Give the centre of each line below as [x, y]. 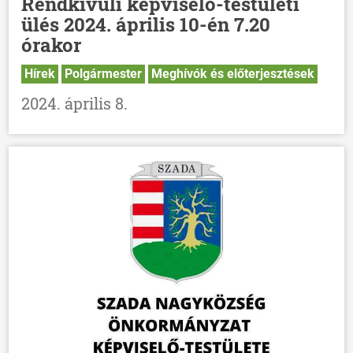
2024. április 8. [75, 104]
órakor [52, 45]
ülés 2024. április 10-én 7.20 [146, 25]
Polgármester [104, 74]
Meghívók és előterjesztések [233, 74]
